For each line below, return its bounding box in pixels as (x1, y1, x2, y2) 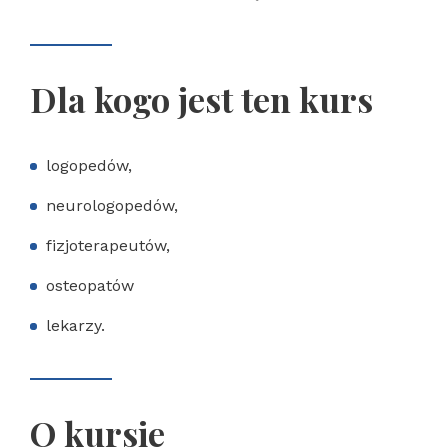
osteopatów (46, 276, 134, 295)
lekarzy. (46, 316, 105, 335)
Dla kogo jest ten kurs (30, 76, 373, 122)
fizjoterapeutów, (46, 236, 170, 255)
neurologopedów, (46, 196, 178, 215)
